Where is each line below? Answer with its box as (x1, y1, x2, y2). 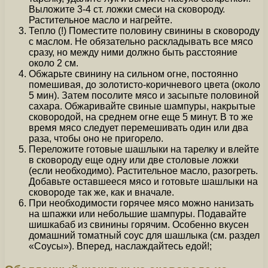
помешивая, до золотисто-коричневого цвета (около (29, 80, 260, 90)
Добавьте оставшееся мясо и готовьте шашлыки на (29, 176, 258, 187)
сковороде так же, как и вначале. (29, 187, 174, 198)
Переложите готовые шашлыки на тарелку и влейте (29, 144, 259, 155)
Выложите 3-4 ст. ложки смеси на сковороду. (29, 4, 225, 15)
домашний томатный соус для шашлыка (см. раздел (29, 230, 260, 241)
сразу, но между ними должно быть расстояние (29, 47, 237, 58)
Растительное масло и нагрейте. (29, 15, 172, 26)
